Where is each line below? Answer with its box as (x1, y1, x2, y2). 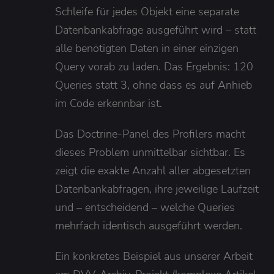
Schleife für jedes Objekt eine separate (55, 4, 239, 19)
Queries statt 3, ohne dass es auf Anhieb (55, 77, 252, 92)
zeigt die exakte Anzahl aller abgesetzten (55, 163, 251, 178)
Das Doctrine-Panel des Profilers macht (55, 126, 245, 141)
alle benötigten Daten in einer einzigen (55, 40, 239, 56)
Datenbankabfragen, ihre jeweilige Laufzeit (55, 181, 259, 196)
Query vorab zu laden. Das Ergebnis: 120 (55, 59, 253, 74)
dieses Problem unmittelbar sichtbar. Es (55, 144, 245, 160)
